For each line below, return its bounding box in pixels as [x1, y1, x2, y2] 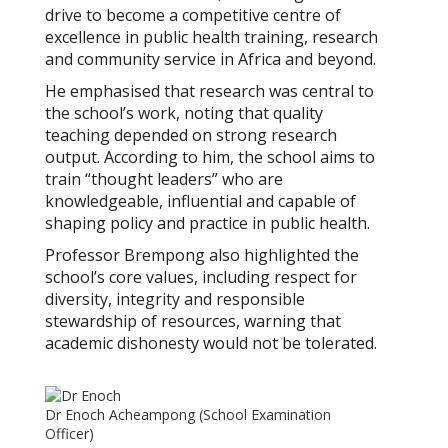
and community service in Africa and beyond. [45, 48, 376, 71]
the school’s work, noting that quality [45, 102, 323, 125]
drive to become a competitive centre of [45, 4, 341, 27]
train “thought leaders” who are [45, 168, 283, 191]
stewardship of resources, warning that [45, 310, 341, 333]
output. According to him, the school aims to [45, 146, 375, 169]
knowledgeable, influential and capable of [45, 190, 356, 213]
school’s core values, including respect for [45, 266, 357, 289]
